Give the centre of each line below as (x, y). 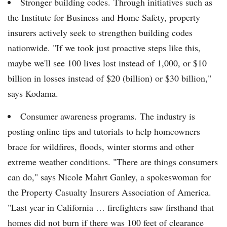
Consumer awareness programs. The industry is (108, 116)
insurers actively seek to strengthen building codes (100, 33)
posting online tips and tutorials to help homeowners (104, 131)
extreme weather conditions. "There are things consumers (113, 162)
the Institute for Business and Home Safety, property (104, 17)
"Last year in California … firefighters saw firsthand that (111, 207)
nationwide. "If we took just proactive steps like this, (104, 48)
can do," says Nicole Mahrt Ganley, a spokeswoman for (109, 177)
